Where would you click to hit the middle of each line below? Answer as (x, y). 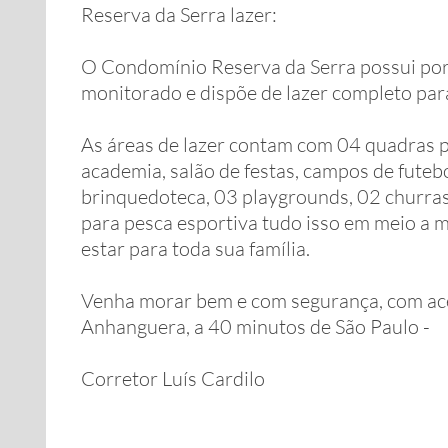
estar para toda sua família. (195, 248)
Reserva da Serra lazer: (179, 14)
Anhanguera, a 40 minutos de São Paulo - (255, 326)
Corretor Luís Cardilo (173, 378)
